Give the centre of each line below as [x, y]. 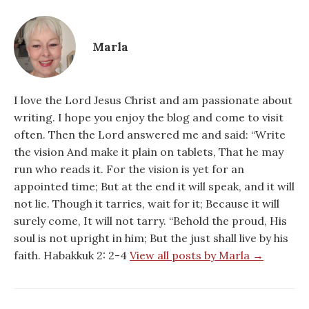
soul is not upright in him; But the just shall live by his [151, 238]
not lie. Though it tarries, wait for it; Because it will [147, 204]
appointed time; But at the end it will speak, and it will [154, 187]
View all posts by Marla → [197, 256]
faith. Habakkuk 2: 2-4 [72, 256]
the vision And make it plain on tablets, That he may [149, 152]
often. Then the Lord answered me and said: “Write [150, 135]
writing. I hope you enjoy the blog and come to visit [149, 118]
